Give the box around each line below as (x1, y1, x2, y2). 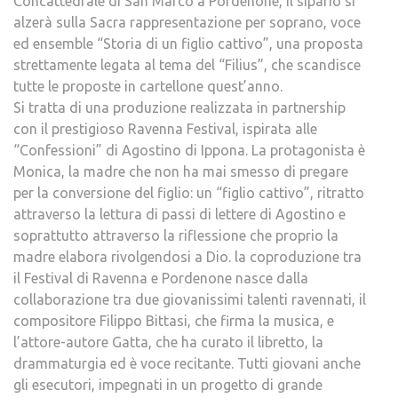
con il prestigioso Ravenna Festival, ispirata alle (13, 121, 317, 137)
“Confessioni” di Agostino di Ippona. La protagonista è (13, 142, 365, 158)
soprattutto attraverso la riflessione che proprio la (13, 227, 338, 243)
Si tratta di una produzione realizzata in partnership (13, 99, 346, 115)
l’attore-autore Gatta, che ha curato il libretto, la (13, 334, 323, 350)
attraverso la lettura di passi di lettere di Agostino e (13, 206, 346, 222)
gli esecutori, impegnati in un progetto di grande (13, 377, 322, 393)
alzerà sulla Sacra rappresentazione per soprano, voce (13, 14, 361, 30)
